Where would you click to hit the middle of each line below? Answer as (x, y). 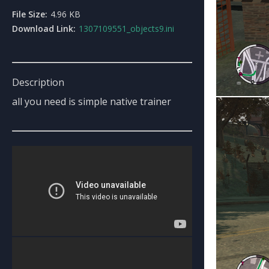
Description (38, 82)
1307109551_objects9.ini (126, 29)
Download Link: (44, 29)
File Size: (30, 14)
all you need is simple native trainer (92, 101)
